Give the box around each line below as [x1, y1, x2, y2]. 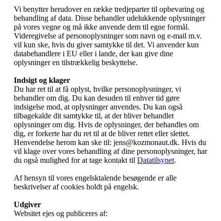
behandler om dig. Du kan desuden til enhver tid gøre [14, 94, 180, 103]
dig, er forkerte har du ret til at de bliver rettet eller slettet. [14, 129, 190, 138]
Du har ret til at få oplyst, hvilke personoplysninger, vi [14, 85, 181, 94]
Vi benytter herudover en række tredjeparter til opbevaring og [14, 5, 204, 14]
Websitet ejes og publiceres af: [14, 209, 108, 218]
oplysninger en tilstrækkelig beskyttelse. [14, 58, 138, 67]
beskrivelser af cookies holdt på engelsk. [14, 183, 139, 191]
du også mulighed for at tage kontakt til [14, 156, 137, 165]
